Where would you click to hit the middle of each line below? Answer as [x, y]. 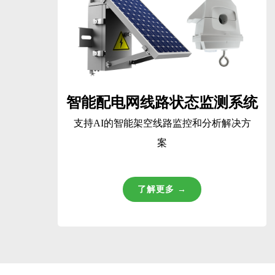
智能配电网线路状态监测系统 [162, 102]
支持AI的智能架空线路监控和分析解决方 [162, 123]
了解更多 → [162, 189]
